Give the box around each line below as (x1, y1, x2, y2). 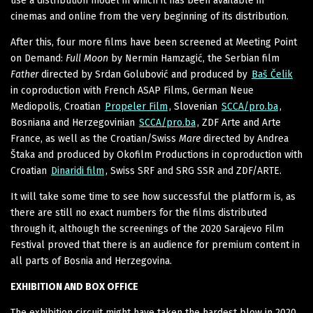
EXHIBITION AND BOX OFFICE (10, 280, 138, 293)
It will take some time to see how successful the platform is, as (10, 190, 296, 203)
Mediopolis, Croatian (10, 100, 103, 112)
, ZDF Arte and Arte (197, 116, 281, 129)
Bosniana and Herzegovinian (10, 116, 138, 129)
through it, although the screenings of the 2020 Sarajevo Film (10, 222, 284, 235)
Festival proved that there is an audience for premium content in (10, 238, 300, 251)
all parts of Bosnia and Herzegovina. (10, 254, 172, 267)
